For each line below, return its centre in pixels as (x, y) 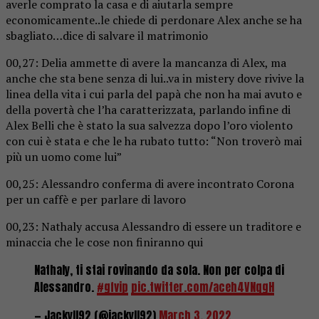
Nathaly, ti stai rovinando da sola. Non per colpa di (159, 270)
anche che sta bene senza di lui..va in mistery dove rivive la (155, 78)
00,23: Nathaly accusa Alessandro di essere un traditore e (153, 226)
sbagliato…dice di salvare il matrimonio (107, 35)
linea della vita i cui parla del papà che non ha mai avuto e (154, 94)
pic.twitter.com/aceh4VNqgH (203, 287)
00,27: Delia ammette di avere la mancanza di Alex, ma (146, 62)
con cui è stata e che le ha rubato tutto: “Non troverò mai (154, 141)
